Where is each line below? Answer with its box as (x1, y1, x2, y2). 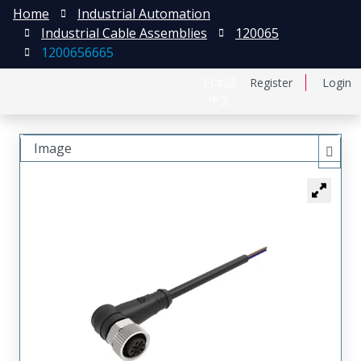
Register (250, 75, 293, 90)
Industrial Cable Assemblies (41, 24, 207, 42)
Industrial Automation (77, 5, 210, 23)
